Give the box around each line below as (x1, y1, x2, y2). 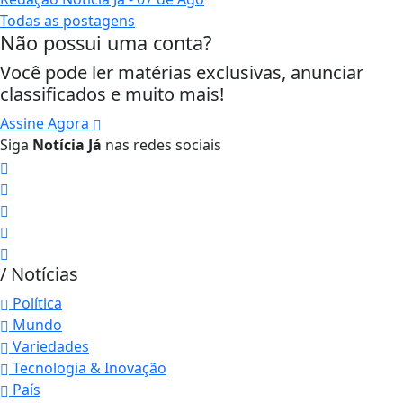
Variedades (9, 336, 89, 357)
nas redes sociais (102, 135, 221, 156)
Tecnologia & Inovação (9, 358, 166, 379)
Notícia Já (32, 135, 102, 156)
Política (9, 293, 62, 314)
